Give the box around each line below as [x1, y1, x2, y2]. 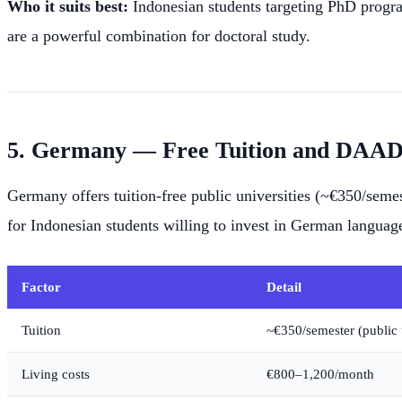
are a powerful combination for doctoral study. [7, 27, 310, 46]
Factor [22, 279, 61, 295]
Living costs [22, 366, 90, 382]
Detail [267, 279, 301, 295]
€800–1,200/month [267, 366, 374, 382]
